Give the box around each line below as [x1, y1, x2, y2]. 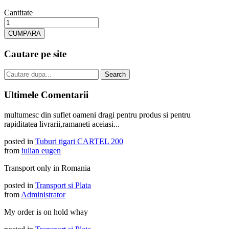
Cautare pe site [4, 48, 66, 59]
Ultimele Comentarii [4, 89, 88, 101]
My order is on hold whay [4, 207, 88, 216]
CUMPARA [8, 29, 41, 37]
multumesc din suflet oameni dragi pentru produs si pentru [4, 110, 191, 119]
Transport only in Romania [4, 163, 90, 172]
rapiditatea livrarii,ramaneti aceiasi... [4, 119, 120, 128]
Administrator [21, 190, 65, 199]
